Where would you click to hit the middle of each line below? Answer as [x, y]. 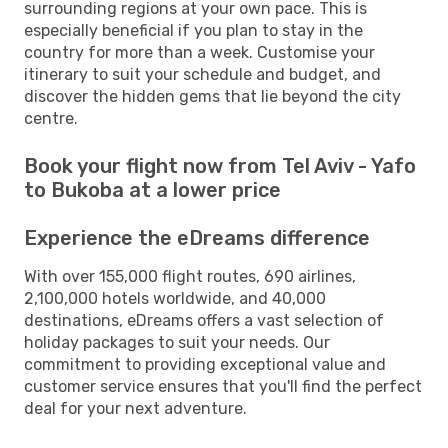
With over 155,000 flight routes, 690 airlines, [190, 276]
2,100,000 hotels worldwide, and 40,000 [175, 298]
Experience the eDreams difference [197, 237]
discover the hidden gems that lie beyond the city [212, 96]
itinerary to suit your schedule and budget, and [202, 74]
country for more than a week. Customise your [199, 52]
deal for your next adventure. [135, 408]
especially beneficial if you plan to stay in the [193, 30]
